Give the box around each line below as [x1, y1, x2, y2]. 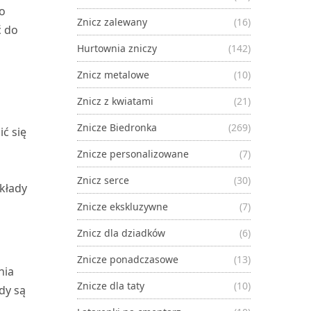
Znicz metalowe [77, 67, 149, 81]
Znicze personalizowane [77, 146, 189, 160]
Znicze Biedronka [77, 120, 157, 134]
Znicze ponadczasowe [77, 252, 178, 266]
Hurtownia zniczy [77, 41, 157, 55]
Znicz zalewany [77, 15, 147, 28]
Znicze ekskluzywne [77, 199, 168, 213]
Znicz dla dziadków [77, 226, 165, 239]
